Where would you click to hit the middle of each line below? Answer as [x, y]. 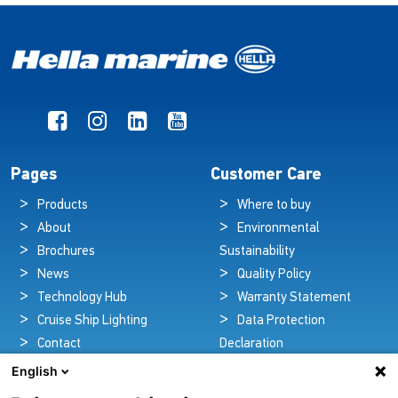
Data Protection [282, 322]
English [35, 371]
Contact [60, 345]
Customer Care [267, 176]
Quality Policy [275, 275]
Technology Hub [83, 298]
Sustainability [258, 252]
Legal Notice [273, 368]
